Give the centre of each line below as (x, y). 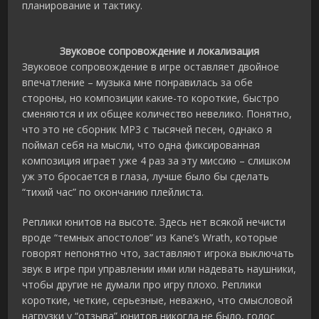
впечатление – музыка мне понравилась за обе (138, 83)
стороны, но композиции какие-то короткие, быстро (151, 98)
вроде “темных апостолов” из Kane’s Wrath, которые (150, 238)
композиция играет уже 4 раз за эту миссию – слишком (157, 161)
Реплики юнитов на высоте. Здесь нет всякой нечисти (154, 222)
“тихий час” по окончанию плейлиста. (113, 192)
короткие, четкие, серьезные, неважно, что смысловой (158, 300)
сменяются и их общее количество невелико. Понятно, (157, 114)
